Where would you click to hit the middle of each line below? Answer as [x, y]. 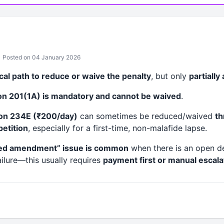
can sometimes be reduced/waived [146, 116]
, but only [170, 76]
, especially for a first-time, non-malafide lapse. [117, 128]
